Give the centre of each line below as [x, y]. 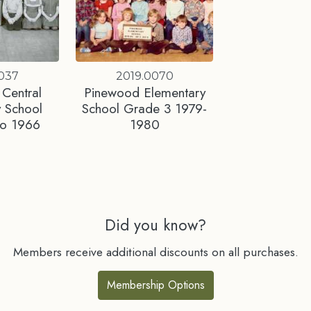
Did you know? [155, 225]
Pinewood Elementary [144, 92]
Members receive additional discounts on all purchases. [155, 252]
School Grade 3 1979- [145, 108]
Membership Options [155, 285]
